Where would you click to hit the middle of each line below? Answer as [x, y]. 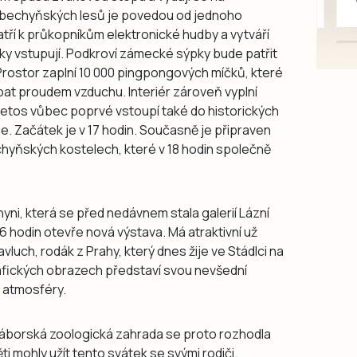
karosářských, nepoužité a [216, 19]
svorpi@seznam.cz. [196, 95]
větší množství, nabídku [205, 57]
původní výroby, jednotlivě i [216, 38]
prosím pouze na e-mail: [208, 76]
